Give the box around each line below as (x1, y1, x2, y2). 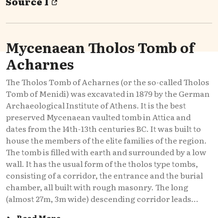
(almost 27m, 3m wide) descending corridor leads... (6, 192, 199, 204)
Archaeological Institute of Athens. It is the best (6, 99, 186, 111)
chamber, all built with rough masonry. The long (6, 181, 188, 193)
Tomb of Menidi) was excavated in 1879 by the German (6, 87, 210, 99)
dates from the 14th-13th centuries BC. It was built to (6, 122, 201, 134)
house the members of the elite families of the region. (6, 134, 207, 146)
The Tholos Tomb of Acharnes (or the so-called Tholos (6, 75, 209, 88)
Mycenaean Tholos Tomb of (6, 36, 195, 57)
